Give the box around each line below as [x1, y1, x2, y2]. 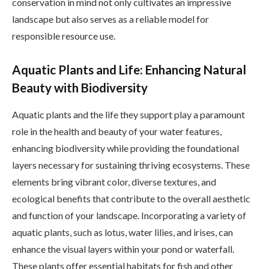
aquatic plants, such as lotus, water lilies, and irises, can [12, 226, 233, 238]
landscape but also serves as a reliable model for [12, 13, 209, 25]
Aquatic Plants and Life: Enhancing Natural [12, 62, 246, 77]
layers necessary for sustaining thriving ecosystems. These [12, 159, 250, 171]
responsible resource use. [12, 29, 115, 41]
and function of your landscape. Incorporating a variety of [12, 209, 246, 221]
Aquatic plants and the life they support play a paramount [12, 108, 245, 120]
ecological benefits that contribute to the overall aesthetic [12, 192, 250, 204]
